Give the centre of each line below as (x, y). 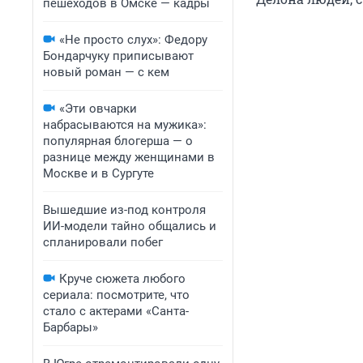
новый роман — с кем (106, 72)
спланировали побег (103, 242)
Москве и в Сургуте (98, 173)
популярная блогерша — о (118, 141)
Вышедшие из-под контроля (124, 210)
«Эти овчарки (98, 109)
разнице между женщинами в (129, 157)
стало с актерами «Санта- (116, 311)
